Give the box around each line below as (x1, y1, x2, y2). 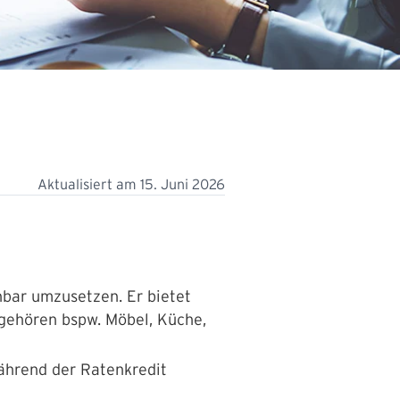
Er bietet (127, 287, 191, 305)
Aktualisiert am (37, 176, 140, 192)
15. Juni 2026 (140, 176, 225, 192)
